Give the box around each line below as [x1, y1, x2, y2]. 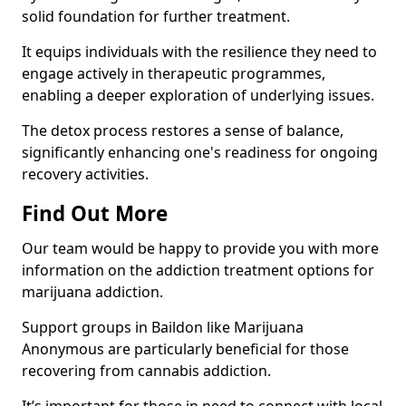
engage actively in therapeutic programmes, [22, 63, 325, 83]
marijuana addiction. [22, 282, 163, 302]
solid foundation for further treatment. [22, 6, 290, 26]
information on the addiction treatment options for [22, 260, 374, 280]
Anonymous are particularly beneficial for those [22, 339, 349, 359]
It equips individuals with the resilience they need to [22, 42, 377, 62]
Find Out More [22, 199, 168, 227]
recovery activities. [22, 164, 149, 184]
